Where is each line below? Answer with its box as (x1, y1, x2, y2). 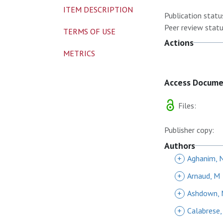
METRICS (63, 48, 95, 58)
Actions (164, 37, 194, 48)
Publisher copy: (164, 125, 214, 135)
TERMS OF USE (63, 26, 115, 36)
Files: (176, 100, 196, 111)
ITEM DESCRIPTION (63, 4, 133, 14)
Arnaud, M (187, 171, 220, 181)
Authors (164, 140, 195, 151)
